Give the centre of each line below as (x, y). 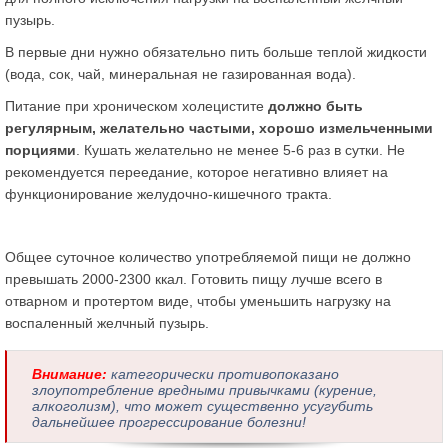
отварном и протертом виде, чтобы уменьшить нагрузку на (198, 300)
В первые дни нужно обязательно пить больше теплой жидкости (216, 51)
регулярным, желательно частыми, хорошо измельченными (219, 127)
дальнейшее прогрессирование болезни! (169, 421)
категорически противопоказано (223, 373)
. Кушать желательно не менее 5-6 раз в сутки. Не (240, 149)
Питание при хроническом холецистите (136, 105)
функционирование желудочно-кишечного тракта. (168, 193)
